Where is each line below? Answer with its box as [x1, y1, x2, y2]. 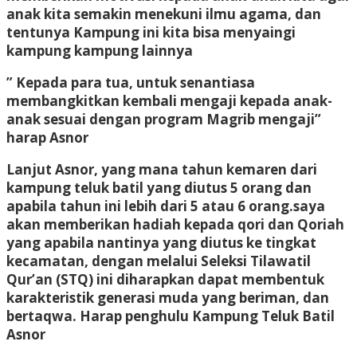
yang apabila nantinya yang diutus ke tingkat [6, 233, 316, 252]
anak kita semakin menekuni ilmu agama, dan [6, 4, 321, 23]
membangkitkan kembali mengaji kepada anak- [6, 91, 332, 110]
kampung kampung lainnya [6, 41, 193, 60]
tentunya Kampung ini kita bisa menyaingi [6, 22, 296, 41]
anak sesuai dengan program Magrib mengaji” [6, 109, 321, 128]
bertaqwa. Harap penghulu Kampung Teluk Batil [6, 306, 335, 325]
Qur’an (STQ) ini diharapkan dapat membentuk [6, 269, 324, 288]
